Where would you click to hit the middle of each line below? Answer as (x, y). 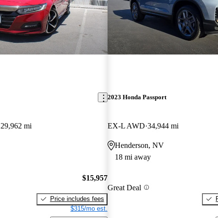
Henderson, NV (139, 145)
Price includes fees (77, 199)
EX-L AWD (126, 126)
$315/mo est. (89, 208)
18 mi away (133, 157)
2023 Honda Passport (137, 97)
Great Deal (124, 187)
